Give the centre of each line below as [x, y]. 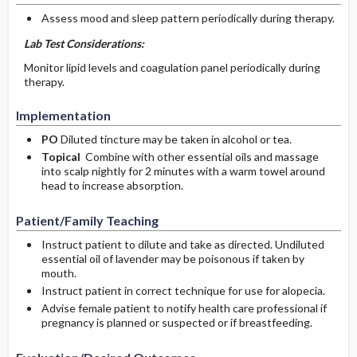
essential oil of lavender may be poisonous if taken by [173, 259]
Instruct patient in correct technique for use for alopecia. [183, 290]
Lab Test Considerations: [84, 43]
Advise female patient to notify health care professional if [184, 308]
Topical [62, 157]
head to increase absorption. [112, 185]
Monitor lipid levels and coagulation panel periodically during [172, 67]
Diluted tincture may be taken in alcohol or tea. [176, 139]
